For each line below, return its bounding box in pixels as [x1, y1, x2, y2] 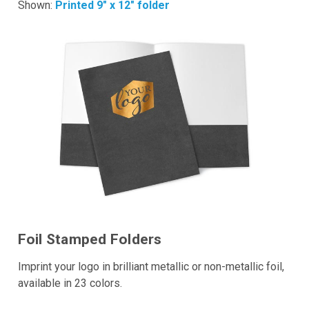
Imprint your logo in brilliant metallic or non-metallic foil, [17, 260, 284, 274]
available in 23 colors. [17, 277, 122, 290]
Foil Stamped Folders [17, 231, 162, 248]
